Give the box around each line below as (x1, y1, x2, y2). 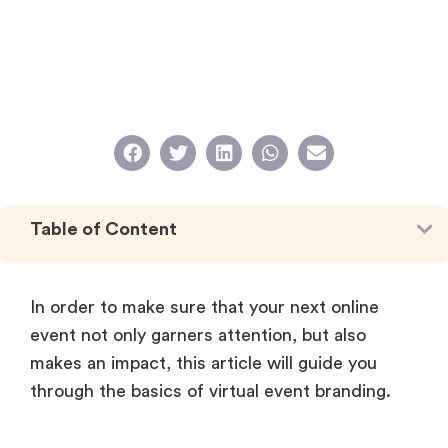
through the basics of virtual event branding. (30, 381, 401, 400)
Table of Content (30, 219, 177, 238)
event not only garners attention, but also (30, 325, 366, 344)
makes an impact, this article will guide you (30, 353, 377, 372)
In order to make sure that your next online (30, 297, 379, 316)
